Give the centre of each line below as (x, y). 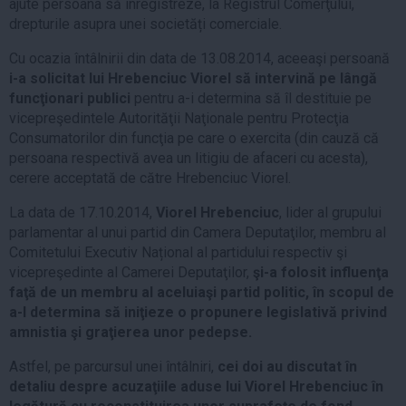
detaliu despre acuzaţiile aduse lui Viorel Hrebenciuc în (196, 386)
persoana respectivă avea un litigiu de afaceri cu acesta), (188, 158)
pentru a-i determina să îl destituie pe (253, 98)
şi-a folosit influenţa (321, 272)
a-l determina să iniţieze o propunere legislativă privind (198, 312)
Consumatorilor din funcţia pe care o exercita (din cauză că (194, 138)
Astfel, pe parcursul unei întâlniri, (113, 366)
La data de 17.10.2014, (82, 212)
